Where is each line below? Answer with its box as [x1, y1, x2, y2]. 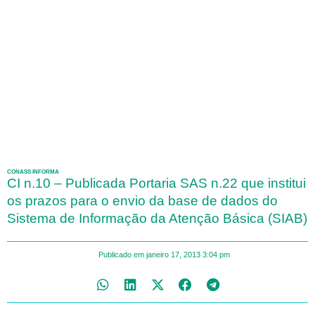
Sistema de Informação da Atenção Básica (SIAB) [7, 211, 307, 226]
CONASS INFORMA [7, 169, 59, 176]
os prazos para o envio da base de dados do [7, 193, 278, 209]
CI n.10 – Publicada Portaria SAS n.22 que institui [7, 176, 306, 191]
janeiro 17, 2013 [146, 250, 200, 259]
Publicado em [98, 250, 144, 259]
